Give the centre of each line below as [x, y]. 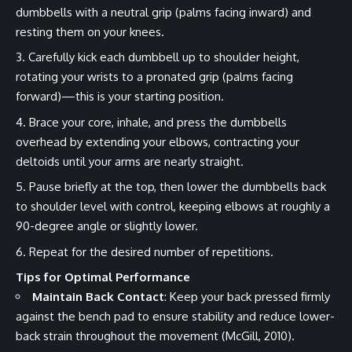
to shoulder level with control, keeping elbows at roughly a [173, 207]
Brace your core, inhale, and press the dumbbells [158, 122]
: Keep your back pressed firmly [247, 297]
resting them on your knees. [92, 31]
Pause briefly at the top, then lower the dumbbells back [178, 187]
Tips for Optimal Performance [103, 277]
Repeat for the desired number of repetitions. [151, 251]
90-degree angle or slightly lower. [108, 226]
